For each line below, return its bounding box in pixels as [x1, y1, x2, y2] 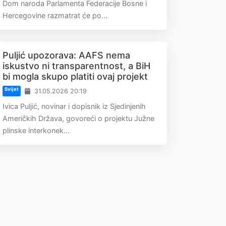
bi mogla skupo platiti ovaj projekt [3, 71, 148, 82]
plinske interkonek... [3, 126, 70, 135]
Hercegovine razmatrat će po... [3, 11, 107, 20]
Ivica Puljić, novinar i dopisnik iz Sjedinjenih [3, 102, 146, 110]
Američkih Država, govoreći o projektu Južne [3, 114, 154, 123]
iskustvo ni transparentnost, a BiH [3, 61, 150, 71]
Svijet [4, 86, 19, 92]
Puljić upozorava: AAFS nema [3, 50, 130, 61]
